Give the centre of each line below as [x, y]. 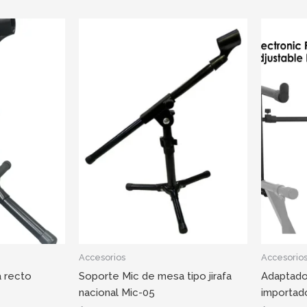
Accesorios [102, 258]
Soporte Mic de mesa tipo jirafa [155, 276]
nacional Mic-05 [116, 292]
